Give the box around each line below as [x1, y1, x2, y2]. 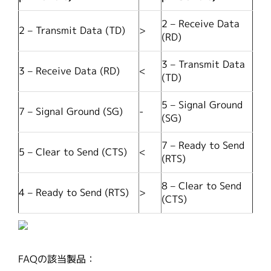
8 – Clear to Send [162, 179, 241, 194]
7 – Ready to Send [162, 139, 244, 153]
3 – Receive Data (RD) [19, 64, 120, 79]
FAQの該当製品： [18, 252, 96, 267]
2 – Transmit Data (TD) [19, 24, 125, 38]
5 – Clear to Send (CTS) [19, 145, 127, 160]
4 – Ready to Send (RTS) [19, 186, 129, 200]
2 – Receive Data [162, 17, 240, 31]
